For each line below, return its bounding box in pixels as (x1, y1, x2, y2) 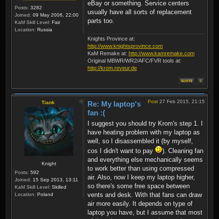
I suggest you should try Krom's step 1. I (88, 120, 203, 128)
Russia (36, 26, 52, 32)
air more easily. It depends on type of (88, 200, 193, 208)
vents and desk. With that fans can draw (88, 191, 202, 199)
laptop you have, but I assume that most (88, 209, 202, 217)
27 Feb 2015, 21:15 (158, 98, 205, 104)
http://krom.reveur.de (88, 65, 137, 71)
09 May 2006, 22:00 (31, 12, 79, 18)
